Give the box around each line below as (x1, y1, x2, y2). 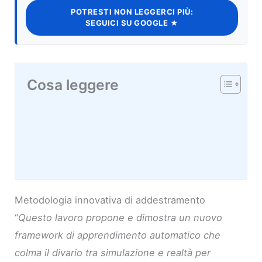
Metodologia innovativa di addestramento (15, 194, 206, 206)
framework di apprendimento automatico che (15, 229, 221, 241)
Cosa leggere (27, 75, 119, 94)
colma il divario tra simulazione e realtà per (15, 246, 211, 258)
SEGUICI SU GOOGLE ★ (85, 18, 179, 27)
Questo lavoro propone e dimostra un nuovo (18, 211, 223, 223)
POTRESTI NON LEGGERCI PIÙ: (71, 6, 193, 16)
